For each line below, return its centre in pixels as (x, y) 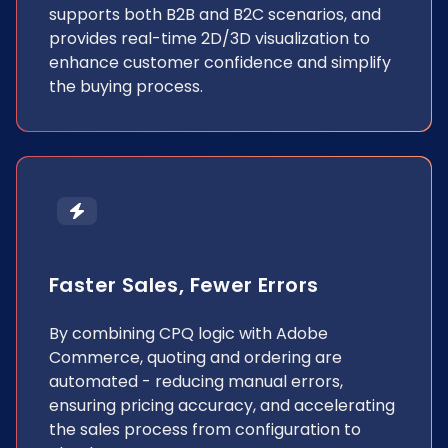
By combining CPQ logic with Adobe (188, 333)
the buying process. (126, 86)
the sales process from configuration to (205, 429)
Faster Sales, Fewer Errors (184, 285)
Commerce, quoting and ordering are (195, 357)
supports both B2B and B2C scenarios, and (215, 14)
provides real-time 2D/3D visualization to (209, 38)
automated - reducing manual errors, (196, 381)
